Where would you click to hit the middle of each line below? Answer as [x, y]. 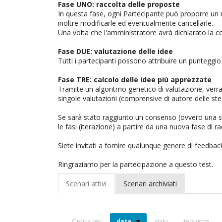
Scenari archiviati [150, 184]
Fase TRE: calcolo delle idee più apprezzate [135, 79]
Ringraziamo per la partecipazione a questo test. [136, 164]
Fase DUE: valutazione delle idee [115, 51]
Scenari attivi [86, 184]
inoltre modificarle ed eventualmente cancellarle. [136, 23]
